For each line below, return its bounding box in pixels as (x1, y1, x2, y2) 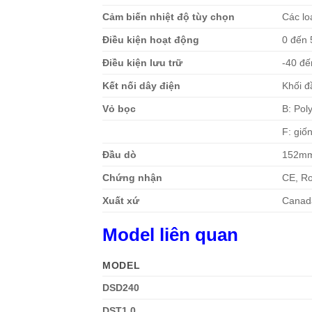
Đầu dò (102, 148, 136, 160)
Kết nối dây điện (102, 79, 180, 91)
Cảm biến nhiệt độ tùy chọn (102, 10, 235, 22)
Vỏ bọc (102, 102, 136, 114)
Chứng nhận (102, 171, 162, 183)
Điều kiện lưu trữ (102, 56, 182, 68)
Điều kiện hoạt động (102, 33, 199, 45)
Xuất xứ (102, 194, 139, 206)
